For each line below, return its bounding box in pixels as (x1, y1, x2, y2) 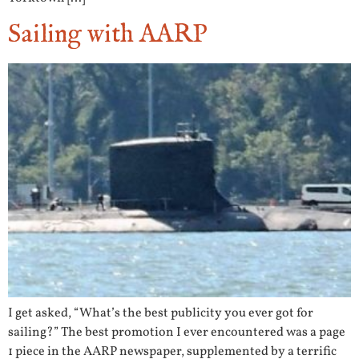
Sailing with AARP (8, 18, 208, 51)
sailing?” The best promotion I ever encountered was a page (8, 324, 345, 342)
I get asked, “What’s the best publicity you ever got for (8, 305, 313, 323)
